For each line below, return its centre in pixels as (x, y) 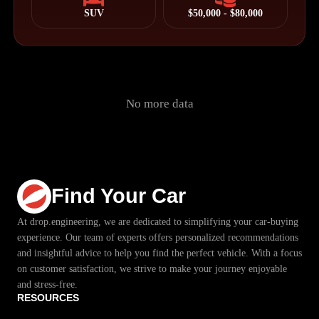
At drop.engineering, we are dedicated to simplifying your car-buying (157, 221)
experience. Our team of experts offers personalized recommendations (157, 237)
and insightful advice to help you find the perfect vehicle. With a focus (159, 252)
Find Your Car (118, 196)
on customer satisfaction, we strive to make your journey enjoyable (152, 268)
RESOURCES (48, 297)
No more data (159, 104)
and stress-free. (47, 284)
